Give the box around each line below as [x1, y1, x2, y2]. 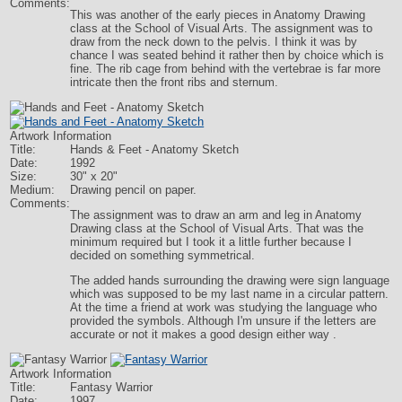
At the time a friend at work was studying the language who [70, 301, 378, 314]
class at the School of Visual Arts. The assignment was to [70, 22, 373, 35]
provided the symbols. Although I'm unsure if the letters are [70, 314, 377, 328]
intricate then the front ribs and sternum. [70, 75, 279, 89]
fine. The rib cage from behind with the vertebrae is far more [70, 62, 381, 75]
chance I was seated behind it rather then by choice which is [70, 48, 385, 62]
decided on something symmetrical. [70, 249, 256, 262]
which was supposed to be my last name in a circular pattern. [70, 287, 389, 301]
